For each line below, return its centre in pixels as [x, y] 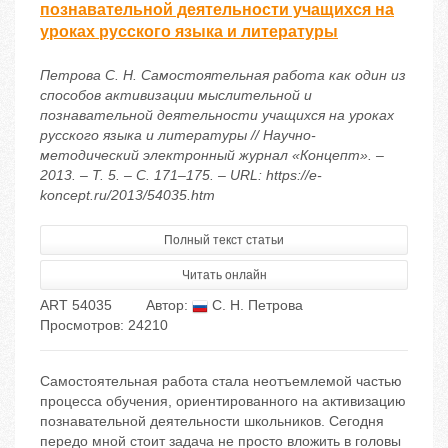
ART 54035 [76, 305]
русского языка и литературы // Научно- [178, 135]
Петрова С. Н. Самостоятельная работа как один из [223, 75]
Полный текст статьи [224, 240]
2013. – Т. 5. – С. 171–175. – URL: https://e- [181, 175]
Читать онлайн [224, 275]
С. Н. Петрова [255, 305]
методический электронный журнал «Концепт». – [212, 155]
